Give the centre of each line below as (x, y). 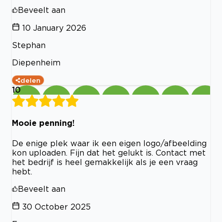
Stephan (29, 45)
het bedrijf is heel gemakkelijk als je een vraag (105, 162)
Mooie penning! (43, 123)
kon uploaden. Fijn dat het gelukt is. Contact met (109, 152)
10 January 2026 (54, 28)
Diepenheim (36, 63)
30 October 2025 (56, 206)
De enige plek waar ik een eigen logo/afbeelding (109, 143)
